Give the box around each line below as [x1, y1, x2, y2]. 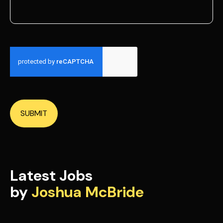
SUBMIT [20, 108, 47, 118]
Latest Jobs [10, 165, 93, 185]
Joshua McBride [31, 182, 144, 202]
